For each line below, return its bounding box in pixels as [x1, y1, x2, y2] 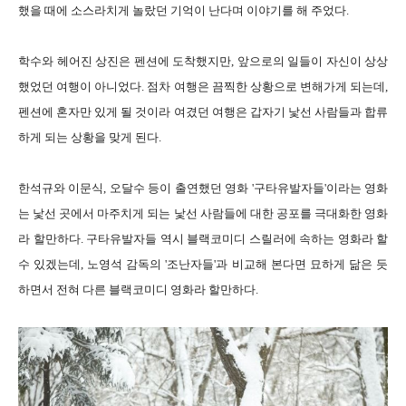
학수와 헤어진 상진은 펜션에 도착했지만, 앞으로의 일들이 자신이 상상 [18, 53, 388, 68]
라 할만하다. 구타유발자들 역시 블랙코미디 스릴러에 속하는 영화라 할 [18, 231, 388, 246]
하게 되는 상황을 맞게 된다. [18, 130, 161, 144]
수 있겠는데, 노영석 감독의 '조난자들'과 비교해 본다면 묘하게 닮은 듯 [18, 256, 388, 271]
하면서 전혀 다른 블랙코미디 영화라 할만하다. [18, 282, 258, 296]
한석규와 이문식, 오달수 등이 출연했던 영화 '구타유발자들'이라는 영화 [18, 180, 388, 195]
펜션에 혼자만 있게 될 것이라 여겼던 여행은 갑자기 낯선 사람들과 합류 [18, 104, 388, 119]
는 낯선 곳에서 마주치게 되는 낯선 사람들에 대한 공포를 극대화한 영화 [18, 206, 388, 220]
